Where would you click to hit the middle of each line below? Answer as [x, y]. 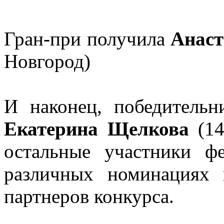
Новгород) [47, 61]
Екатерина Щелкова [96, 129]
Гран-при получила [87, 39]
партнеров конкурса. [89, 196]
